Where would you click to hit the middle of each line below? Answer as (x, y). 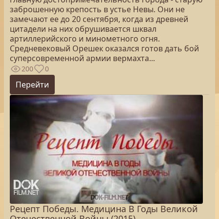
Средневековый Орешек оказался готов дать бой (104, 48)
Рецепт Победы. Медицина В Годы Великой (104, 209)
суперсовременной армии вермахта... (82, 58)
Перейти (32, 85)
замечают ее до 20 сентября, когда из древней (99, 19)
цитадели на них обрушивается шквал (83, 29)
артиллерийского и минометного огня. (85, 39)
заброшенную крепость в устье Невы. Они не (97, 9)
